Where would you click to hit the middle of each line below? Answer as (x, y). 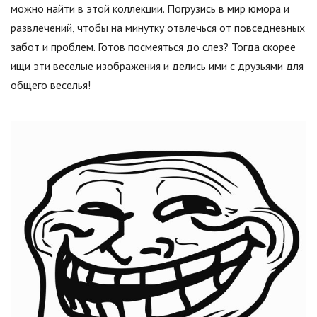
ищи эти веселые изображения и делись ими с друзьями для (157, 66)
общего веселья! (51, 85)
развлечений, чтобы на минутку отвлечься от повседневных (158, 28)
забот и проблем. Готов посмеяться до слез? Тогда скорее (153, 47)
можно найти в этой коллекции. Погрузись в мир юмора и (150, 8)
